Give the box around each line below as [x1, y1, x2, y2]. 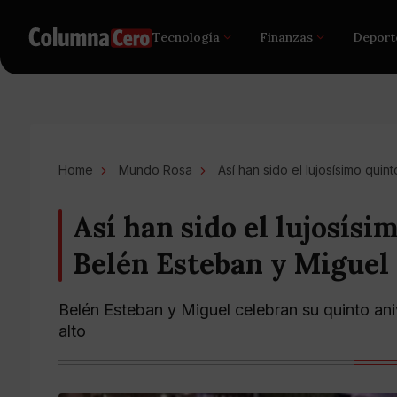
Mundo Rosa [119, 162, 192, 177]
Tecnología [152, 29, 221, 45]
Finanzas [260, 29, 314, 45]
